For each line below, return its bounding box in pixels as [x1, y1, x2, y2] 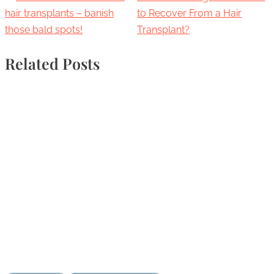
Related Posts [5, 53, 100, 73]
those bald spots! [5, 24, 83, 36]
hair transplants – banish [5, 7, 114, 20]
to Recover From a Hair [137, 7, 242, 20]
